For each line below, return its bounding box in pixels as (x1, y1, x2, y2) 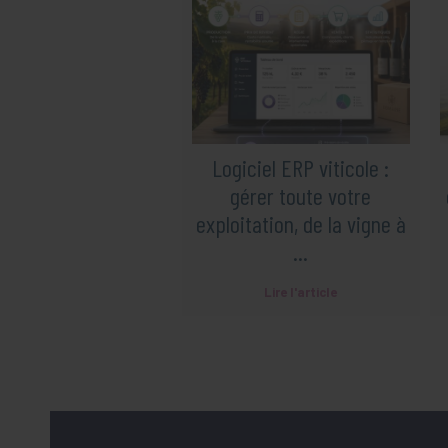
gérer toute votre (230, 180, 372, 210)
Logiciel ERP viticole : (212, 152, 390, 182)
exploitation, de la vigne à (195, 208, 406, 238)
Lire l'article (264, 283, 338, 300)
